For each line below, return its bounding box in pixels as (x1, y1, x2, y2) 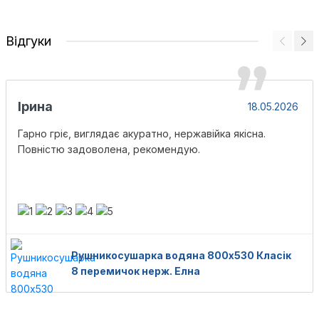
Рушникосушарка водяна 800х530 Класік (71, 249, 291, 262)
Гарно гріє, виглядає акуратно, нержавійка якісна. (18, 127, 266, 140)
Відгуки (6, 33, 51, 48)
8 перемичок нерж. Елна (71, 265, 200, 278)
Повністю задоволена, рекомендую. (18, 143, 200, 155)
